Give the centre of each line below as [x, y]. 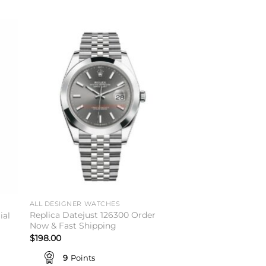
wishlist [154, 60]
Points [83, 257]
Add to [154, 52]
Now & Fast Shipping [73, 226]
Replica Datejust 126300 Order [92, 215]
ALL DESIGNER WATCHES [75, 204]
